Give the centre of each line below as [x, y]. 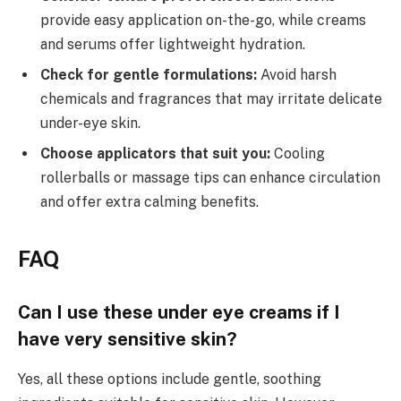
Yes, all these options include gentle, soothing [170, 379]
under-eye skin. [90, 124]
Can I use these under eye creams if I [179, 313]
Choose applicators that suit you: [155, 154]
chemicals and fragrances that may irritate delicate [211, 99]
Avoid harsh [297, 75]
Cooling [298, 154]
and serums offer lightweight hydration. [173, 45]
